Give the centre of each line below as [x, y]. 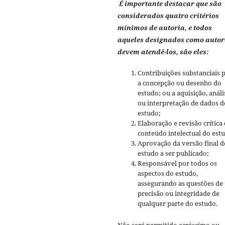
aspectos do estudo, [168, 174]
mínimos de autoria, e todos [165, 28]
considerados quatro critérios [168, 16]
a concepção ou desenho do [180, 83]
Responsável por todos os [177, 163]
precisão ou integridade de [179, 194]
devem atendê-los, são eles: [163, 52]
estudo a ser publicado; [173, 153]
